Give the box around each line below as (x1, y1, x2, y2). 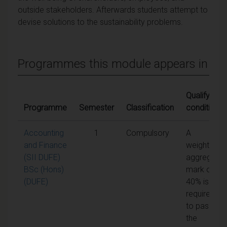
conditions (186, 102, 223, 112)
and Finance (24, 140, 67, 150)
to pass (186, 201, 213, 211)
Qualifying (186, 90, 220, 100)
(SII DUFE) (24, 152, 60, 162)
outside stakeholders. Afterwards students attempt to (18, 5, 208, 15)
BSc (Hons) (24, 164, 64, 174)
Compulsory (126, 128, 169, 138)
